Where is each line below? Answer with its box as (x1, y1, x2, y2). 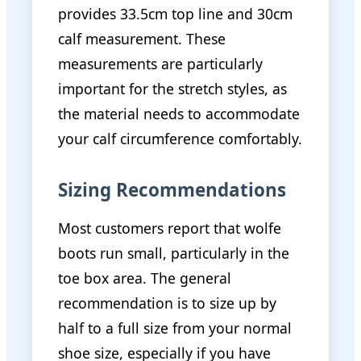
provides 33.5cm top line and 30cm (58, 3, 293, 23)
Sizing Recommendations (58, 176, 286, 202)
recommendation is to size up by (58, 293, 276, 313)
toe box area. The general (58, 268, 231, 288)
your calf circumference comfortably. (58, 128, 302, 148)
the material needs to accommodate (58, 103, 300, 123)
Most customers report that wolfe (58, 218, 281, 239)
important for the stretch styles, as (58, 78, 287, 98)
